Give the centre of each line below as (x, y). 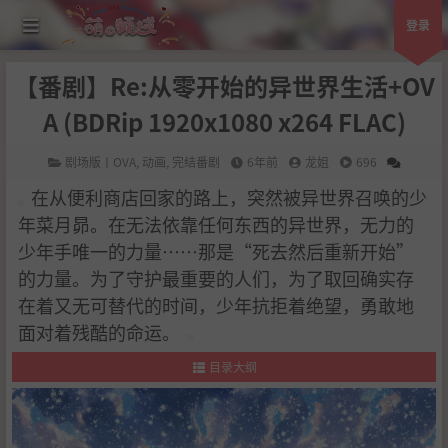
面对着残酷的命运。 (101, 332)
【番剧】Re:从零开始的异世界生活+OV (224, 85)
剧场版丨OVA (100, 161)
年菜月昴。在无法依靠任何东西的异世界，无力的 (216, 224)
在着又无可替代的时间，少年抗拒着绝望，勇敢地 (216, 305)
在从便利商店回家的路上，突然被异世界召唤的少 (227, 197)
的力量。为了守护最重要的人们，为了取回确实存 (216, 278)
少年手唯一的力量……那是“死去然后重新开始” (216, 251)
